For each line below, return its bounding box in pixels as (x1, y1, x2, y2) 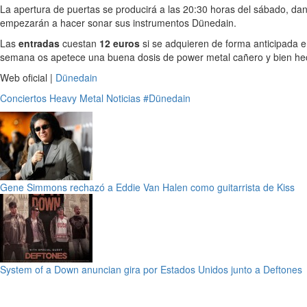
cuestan (60, 36, 99, 50)
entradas (19, 36, 60, 50)
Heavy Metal (49, 91, 103, 105)
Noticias (106, 91, 140, 105)
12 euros (99, 36, 140, 50)
